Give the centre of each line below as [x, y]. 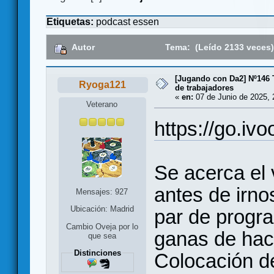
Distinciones [97, 253]
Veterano [102, 104]
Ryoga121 [103, 85]
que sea [102, 236]
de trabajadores [204, 88]
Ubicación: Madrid [102, 209]
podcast [113, 22]
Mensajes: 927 [102, 191]
